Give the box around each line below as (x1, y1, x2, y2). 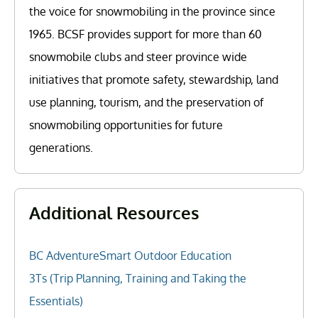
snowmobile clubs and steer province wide (29, 50, 247, 65)
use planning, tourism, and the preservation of (29, 95, 263, 110)
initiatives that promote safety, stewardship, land (29, 72, 278, 87)
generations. (29, 141, 93, 155)
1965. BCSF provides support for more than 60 (29, 27, 262, 42)
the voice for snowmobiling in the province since (29, 4, 275, 19)
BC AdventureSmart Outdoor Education (29, 248, 231, 263)
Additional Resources (29, 202, 199, 224)
